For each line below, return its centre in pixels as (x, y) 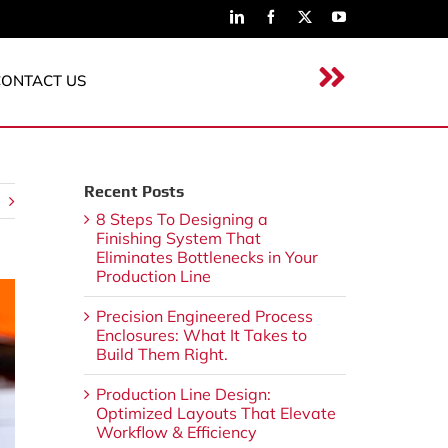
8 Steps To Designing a (181, 219)
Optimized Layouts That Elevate (215, 413)
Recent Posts (133, 192)
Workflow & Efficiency (176, 432)
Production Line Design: (183, 394)
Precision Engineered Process (204, 316)
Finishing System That (178, 238)
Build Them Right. (161, 354)
